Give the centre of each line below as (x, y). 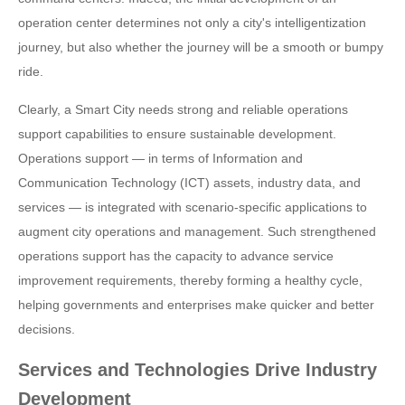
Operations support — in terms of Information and (160, 158)
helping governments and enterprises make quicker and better (196, 305)
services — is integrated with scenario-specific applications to (193, 207)
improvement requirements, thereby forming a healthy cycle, (190, 280)
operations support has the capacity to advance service (176, 256)
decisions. (47, 329)
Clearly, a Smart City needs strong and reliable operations (183, 109)
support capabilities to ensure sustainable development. (177, 134)
